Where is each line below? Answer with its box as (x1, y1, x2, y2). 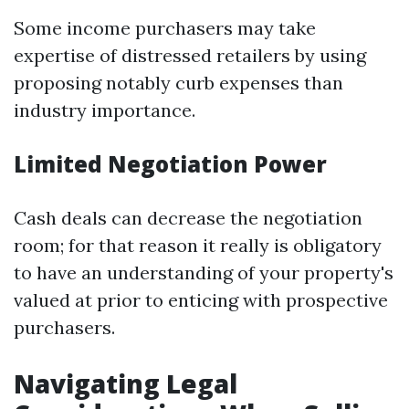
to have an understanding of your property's (14, 261, 393, 284)
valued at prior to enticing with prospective (14, 288, 388, 311)
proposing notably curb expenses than (14, 71, 343, 94)
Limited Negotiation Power (14, 149, 327, 179)
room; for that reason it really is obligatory (14, 234, 382, 257)
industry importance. (14, 99, 195, 121)
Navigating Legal (14, 366, 237, 401)
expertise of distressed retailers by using (14, 44, 366, 67)
